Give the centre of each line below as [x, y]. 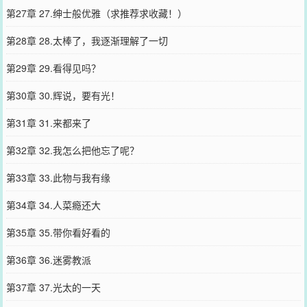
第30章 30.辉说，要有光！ [63, 95]
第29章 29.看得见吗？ [53, 67]
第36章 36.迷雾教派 [48, 259]
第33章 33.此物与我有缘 [58, 177]
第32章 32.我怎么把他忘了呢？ [72, 150]
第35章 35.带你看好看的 [58, 232]
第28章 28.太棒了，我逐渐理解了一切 [87, 40]
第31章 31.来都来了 [48, 122]
